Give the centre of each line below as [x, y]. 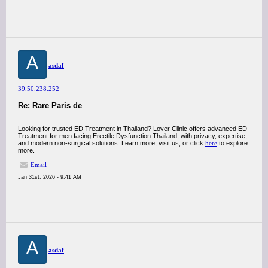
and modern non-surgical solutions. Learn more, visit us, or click [112, 143]
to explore [232, 143]
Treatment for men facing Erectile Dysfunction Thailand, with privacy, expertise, [133, 136]
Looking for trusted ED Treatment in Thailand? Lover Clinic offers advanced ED [133, 129]
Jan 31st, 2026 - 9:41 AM [50, 177]
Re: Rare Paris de [50, 106]
